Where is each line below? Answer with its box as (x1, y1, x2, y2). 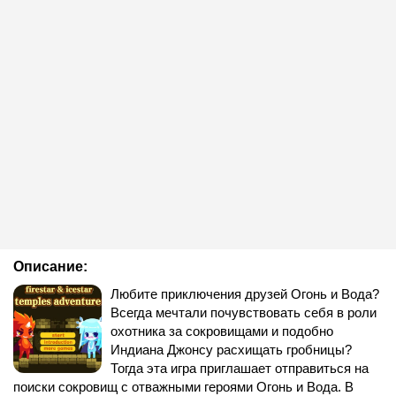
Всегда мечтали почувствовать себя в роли (110, 305, 377, 320)
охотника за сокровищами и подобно (110, 324, 333, 339)
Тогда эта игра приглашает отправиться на (110, 361, 369, 376)
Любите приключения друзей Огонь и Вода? (110, 286, 379, 301)
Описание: (13, 259, 88, 274)
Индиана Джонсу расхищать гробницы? (110, 342, 352, 357)
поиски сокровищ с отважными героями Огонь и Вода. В (13, 379, 354, 394)
